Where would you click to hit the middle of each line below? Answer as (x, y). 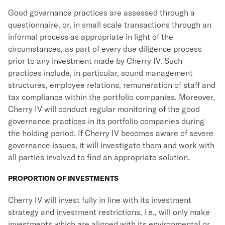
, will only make (182, 212)
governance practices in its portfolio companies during (106, 121)
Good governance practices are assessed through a (101, 13)
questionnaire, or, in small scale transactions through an (110, 25)
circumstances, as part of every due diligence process (105, 49)
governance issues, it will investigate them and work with (111, 145)
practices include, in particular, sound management (100, 73)
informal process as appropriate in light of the (91, 37)
